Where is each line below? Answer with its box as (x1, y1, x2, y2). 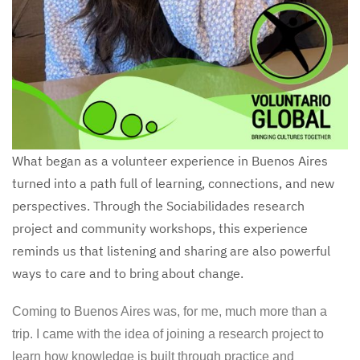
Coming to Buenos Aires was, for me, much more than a (12, 304, 327, 318)
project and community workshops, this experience (12, 219, 308, 236)
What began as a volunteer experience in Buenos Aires (12, 152, 328, 169)
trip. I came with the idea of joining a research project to (12, 326, 324, 341)
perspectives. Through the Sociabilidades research (12, 197, 305, 214)
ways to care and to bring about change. (12, 264, 243, 281)
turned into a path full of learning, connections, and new (12, 174, 334, 191)
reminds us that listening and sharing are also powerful (12, 242, 330, 259)
